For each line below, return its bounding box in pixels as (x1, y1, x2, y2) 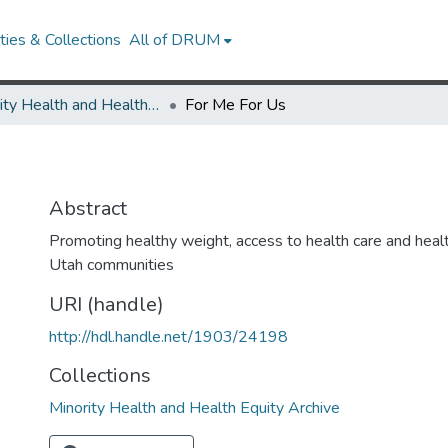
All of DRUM (129, 29, 221, 51)
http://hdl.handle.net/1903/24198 (49, 326, 288, 348)
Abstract (49, 195, 127, 222)
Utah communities (49, 254, 174, 276)
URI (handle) (49, 291, 164, 318)
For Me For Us (185, 94, 286, 116)
